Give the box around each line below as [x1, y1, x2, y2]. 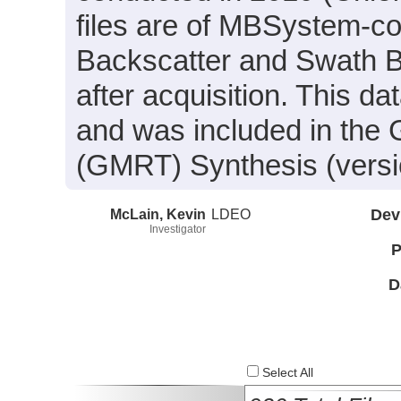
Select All [259, 366, 314, 380]
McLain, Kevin [110, 205, 206, 222]
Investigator [149, 222, 206, 235]
